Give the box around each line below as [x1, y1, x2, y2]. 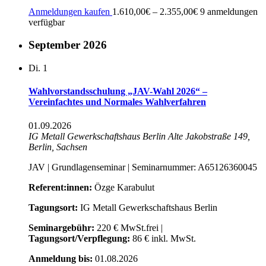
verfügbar [28, 17, 65, 27]
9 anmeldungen [200, 6, 258, 17]
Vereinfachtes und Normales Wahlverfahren [28, 97, 206, 107]
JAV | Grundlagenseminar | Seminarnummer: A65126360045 [28, 161, 257, 172]
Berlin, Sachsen [28, 141, 87, 152]
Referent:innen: [28, 182, 92, 192]
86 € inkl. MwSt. [130, 233, 196, 243]
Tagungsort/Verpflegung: [28, 233, 130, 243]
